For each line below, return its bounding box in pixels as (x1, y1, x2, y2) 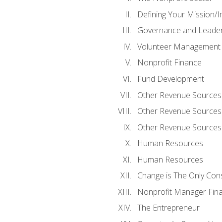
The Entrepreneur (137, 202, 200, 214)
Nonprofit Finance (137, 57, 202, 68)
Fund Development (137, 73, 204, 84)
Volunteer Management (137, 41, 221, 52)
